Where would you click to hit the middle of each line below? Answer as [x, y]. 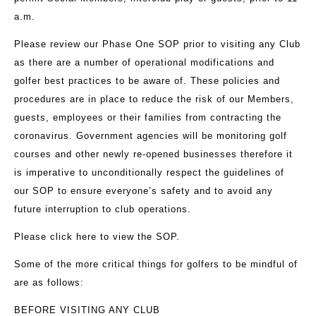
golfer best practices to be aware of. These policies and [147, 81]
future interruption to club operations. [103, 209]
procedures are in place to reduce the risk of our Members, [154, 99]
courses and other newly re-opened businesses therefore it [153, 154]
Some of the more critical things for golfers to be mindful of [156, 265]
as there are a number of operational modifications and [144, 63]
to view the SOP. [140, 237]
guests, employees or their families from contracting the [148, 118]
